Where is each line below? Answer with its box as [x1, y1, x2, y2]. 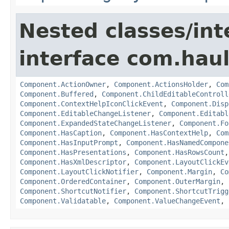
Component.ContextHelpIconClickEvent [20, 99, 163, 108]
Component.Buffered [20, 89, 94, 98]
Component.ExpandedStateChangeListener [20, 119, 171, 127]
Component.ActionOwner [20, 80, 106, 88]
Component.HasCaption [20, 128, 102, 137]
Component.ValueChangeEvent [114, 196, 220, 205]
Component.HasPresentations [20, 148, 126, 156]
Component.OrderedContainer [20, 177, 126, 186]
